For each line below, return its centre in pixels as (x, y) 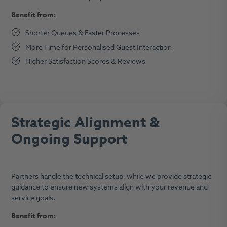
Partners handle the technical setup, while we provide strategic (111, 177)
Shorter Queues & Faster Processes (84, 33)
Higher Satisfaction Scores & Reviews (86, 61)
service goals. (34, 198)
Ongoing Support (69, 139)
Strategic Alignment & (85, 123)
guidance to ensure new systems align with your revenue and (109, 187)
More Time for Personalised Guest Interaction (100, 47)
